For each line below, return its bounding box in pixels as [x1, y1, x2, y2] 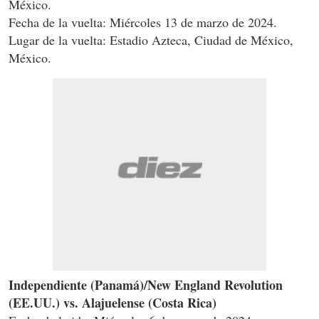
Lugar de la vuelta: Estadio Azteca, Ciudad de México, [9, 31, 293, 49]
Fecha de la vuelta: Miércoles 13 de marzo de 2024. [9, 14, 277, 31]
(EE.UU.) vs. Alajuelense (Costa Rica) [9, 293, 216, 313]
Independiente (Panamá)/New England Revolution [9, 276, 283, 295]
